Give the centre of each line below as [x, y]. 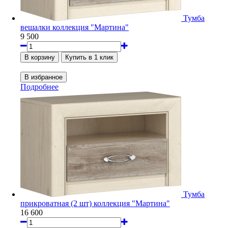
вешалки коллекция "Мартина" [75, 27]
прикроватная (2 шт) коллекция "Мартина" [95, 203]
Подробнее [39, 87]
